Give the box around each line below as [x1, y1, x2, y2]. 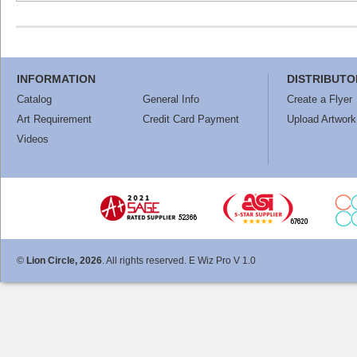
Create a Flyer [287, 93, 352, 105]
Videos [17, 133, 49, 145]
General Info [142, 93, 199, 105]
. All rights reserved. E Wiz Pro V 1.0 [102, 255, 256, 266]
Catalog [17, 93, 52, 105]
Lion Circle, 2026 [24, 255, 102, 266]
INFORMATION [17, 73, 96, 85]
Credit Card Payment [142, 113, 239, 125]
